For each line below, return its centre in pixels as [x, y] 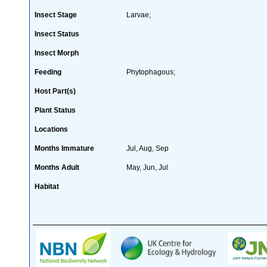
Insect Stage [56, 15]
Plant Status [55, 110]
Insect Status [57, 34]
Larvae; [139, 15]
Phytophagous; [151, 72]
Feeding [48, 72]
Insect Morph [57, 53]
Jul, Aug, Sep [148, 148]
